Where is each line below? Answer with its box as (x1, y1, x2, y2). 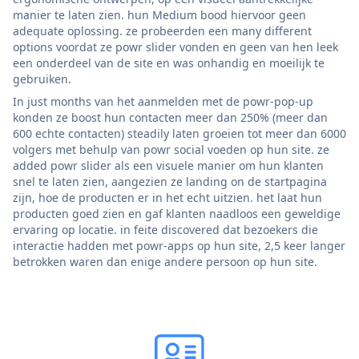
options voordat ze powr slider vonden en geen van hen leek (13, 38, 338, 54)
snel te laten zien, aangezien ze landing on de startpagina (13, 173, 327, 189)
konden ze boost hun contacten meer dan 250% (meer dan (13, 109, 328, 125)
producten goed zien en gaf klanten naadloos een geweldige (13, 205, 341, 221)
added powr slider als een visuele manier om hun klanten (13, 157, 324, 173)
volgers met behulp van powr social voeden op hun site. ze (13, 141, 329, 157)
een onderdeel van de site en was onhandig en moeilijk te (13, 54, 325, 71)
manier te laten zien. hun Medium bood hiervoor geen (13, 6, 306, 22)
